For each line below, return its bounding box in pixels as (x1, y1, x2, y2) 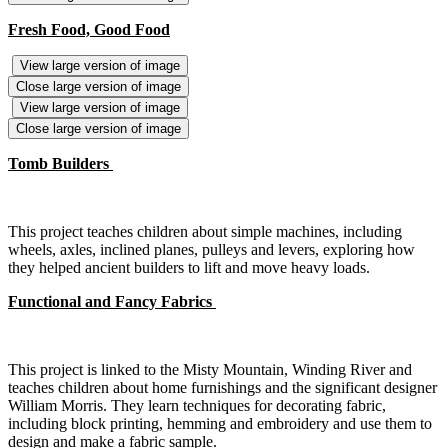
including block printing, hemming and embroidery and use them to (8, 415, 432, 433)
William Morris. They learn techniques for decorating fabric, (8, 397, 386, 415)
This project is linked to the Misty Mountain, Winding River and (8, 361, 412, 379)
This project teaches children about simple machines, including (8, 223, 402, 241)
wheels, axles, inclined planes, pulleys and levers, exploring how (8, 241, 415, 259)
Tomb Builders (8, 155, 113, 173)
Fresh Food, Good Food (8, 21, 170, 39)
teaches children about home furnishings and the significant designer (8, 379, 437, 397)
